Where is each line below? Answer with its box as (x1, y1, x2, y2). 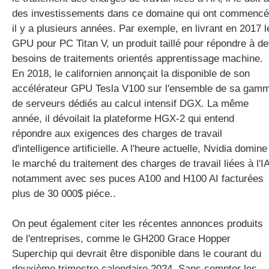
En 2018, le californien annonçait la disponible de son (12, 68, 250, 79)
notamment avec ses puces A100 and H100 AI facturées (12, 173, 264, 184)
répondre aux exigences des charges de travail (12, 128, 222, 139)
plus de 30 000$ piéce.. (12, 188, 116, 199)
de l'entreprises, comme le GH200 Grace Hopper (12, 233, 231, 244)
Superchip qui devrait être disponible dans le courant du (12, 248, 261, 259)
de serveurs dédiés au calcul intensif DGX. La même (12, 98, 249, 109)
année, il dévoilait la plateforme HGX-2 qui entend (12, 113, 234, 124)
